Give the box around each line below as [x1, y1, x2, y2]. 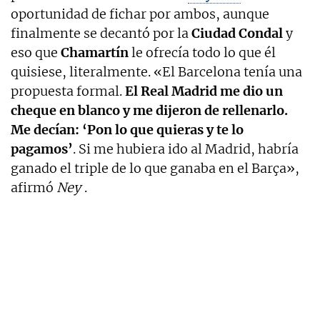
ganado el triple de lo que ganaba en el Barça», [11, 159, 299, 176]
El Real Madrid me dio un [125, 82, 283, 99]
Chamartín [61, 44, 129, 61]
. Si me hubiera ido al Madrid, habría [73, 140, 299, 157]
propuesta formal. [11, 82, 125, 99]
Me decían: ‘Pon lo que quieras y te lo [11, 121, 244, 138]
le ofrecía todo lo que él [129, 44, 276, 61]
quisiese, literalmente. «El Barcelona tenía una [11, 63, 302, 80]
